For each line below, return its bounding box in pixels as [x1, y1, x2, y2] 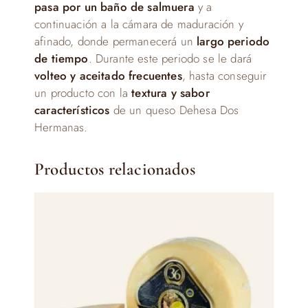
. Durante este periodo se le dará [88, 50, 252, 67]
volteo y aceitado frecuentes [34, 67, 182, 84]
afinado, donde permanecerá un [34, 33, 193, 49]
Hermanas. [34, 119, 88, 135]
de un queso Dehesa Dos [109, 102, 239, 118]
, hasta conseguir [181, 67, 267, 84]
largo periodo [192, 33, 270, 49]
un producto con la [34, 85, 129, 101]
